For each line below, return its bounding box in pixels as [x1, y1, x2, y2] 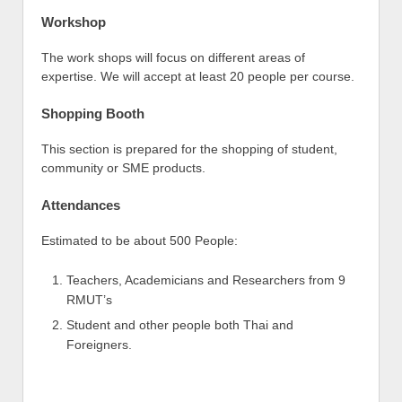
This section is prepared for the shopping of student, [41, 142, 337, 157]
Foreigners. [66, 337, 132, 353]
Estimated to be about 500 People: [41, 233, 238, 249]
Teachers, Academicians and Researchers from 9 [66, 273, 345, 288]
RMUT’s [66, 293, 112, 308]
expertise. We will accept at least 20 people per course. [41, 69, 354, 84]
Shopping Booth [41, 105, 144, 121]
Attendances [41, 197, 120, 213]
